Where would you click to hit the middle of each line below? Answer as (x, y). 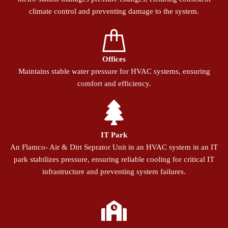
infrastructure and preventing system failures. (114, 172)
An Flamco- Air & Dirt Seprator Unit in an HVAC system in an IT (114, 147)
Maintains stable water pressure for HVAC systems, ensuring (114, 72)
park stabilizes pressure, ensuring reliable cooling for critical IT (114, 160)
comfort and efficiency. (114, 84)
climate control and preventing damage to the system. (114, 11)
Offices (114, 59)
